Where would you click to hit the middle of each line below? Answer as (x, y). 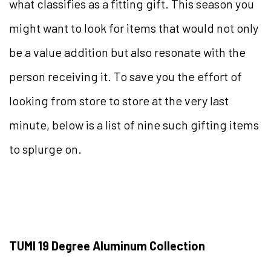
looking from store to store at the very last (119, 101)
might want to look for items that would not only (134, 28)
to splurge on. (47, 149)
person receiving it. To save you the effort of (126, 77)
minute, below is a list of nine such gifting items (134, 125)
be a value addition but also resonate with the (127, 52)
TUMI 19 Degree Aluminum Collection (107, 246)
